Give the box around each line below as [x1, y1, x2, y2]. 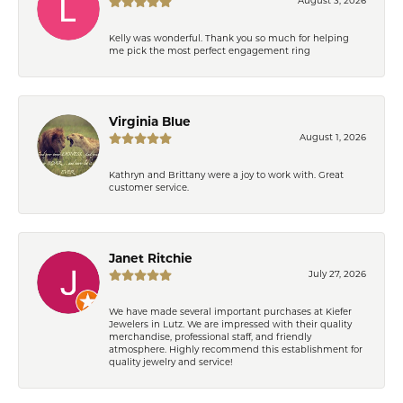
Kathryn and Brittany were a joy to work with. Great [109, 171, 344, 180]
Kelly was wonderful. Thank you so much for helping [109, 34, 349, 43]
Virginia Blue [109, 116, 191, 129]
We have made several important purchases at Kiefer [109, 308, 352, 317]
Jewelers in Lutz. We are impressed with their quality [109, 320, 352, 329]
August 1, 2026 [300, 133, 366, 142]
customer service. [109, 184, 189, 193]
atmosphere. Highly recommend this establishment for [109, 345, 363, 354]
